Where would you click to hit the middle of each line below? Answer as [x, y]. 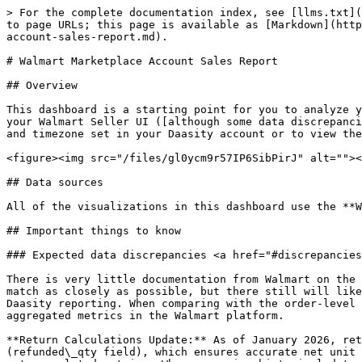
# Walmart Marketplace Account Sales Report [142, 61]
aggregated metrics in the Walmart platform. [145, 316]
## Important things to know [94, 231]
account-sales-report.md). [87, 37]
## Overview [42, 85]
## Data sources [55, 182]
